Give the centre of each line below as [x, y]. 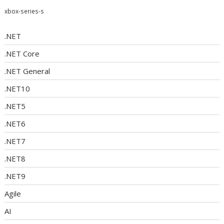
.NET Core [22, 54]
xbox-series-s [24, 11]
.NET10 [17, 89]
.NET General [27, 71]
